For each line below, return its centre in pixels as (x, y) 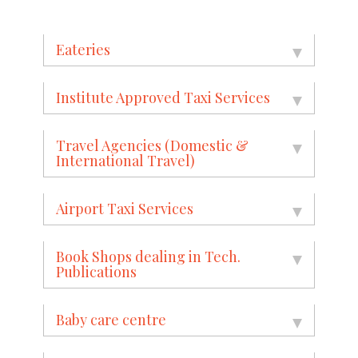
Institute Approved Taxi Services (163, 97)
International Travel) (125, 160)
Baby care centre (111, 319)
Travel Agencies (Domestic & (152, 145)
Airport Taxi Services (125, 208)
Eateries (83, 49)
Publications (96, 271)
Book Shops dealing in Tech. (148, 256)
